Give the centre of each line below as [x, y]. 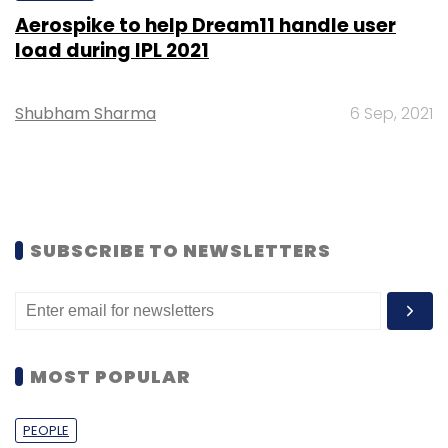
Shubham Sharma [85, 113]
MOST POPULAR [110, 376]
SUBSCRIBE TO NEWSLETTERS [180, 250]
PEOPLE [46, 430]
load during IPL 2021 [112, 50]
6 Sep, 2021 [391, 113]
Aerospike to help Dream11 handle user [205, 25]
